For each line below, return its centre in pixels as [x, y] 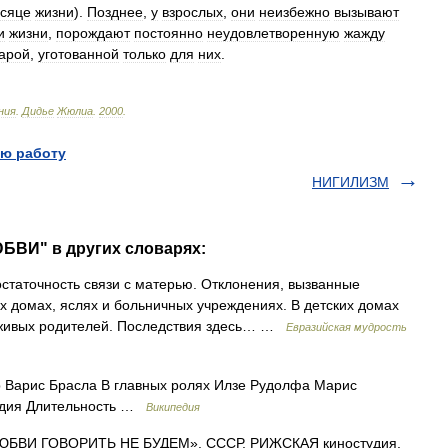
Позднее [115, 12]
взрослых [192, 12]
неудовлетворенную [273, 33]
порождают [93, 33]
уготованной [78, 54]
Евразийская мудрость [346, 327]
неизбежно [294, 12]
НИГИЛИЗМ [350, 182]
